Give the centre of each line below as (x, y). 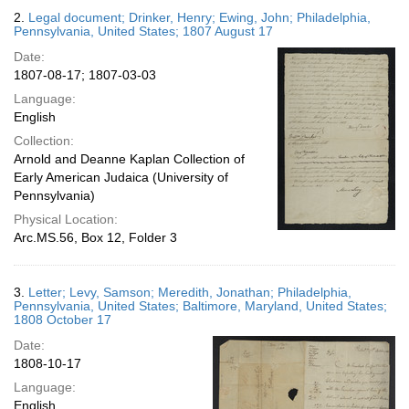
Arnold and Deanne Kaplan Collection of (129, 159)
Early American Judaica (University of (121, 177)
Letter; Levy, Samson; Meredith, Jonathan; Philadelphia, (190, 292)
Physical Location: (66, 219)
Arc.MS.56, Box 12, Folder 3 (95, 237)
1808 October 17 (63, 320)
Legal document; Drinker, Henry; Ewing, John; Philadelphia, (199, 17)
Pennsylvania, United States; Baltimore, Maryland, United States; (200, 306)
